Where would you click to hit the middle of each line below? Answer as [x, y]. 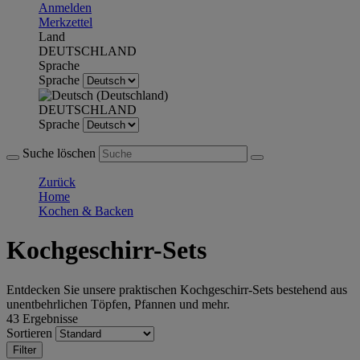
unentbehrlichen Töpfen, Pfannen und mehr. [118, 304]
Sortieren [31, 333]
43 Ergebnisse [42, 318]
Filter [25, 350]
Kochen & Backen [86, 211]
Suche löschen [61, 153]
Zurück [57, 182]
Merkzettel [65, 22]
